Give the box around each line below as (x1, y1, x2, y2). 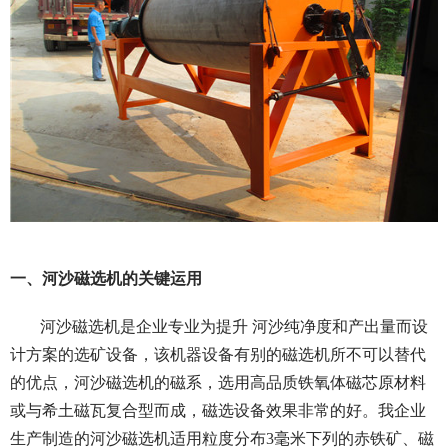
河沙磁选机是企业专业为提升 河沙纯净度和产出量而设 (40, 318, 428, 336)
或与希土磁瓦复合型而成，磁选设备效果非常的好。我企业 (10, 402, 426, 420)
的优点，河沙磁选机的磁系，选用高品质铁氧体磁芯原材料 (10, 374, 426, 392)
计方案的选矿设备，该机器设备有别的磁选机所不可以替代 (10, 346, 426, 364)
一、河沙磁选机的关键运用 (10, 270, 202, 288)
